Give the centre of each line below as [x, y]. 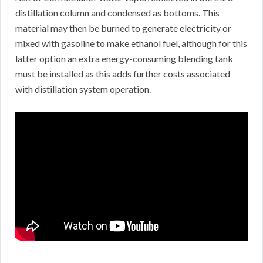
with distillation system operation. [83, 89]
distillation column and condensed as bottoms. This [117, 13]
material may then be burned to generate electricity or [123, 28]
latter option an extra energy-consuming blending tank [124, 59]
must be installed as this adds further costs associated [123, 74]
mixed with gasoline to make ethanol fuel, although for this [131, 43]
